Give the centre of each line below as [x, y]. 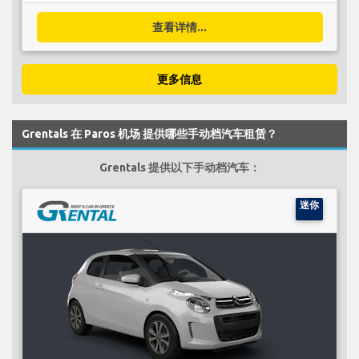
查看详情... [179, 27]
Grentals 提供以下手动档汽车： [179, 167]
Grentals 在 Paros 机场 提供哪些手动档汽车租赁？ [149, 133]
